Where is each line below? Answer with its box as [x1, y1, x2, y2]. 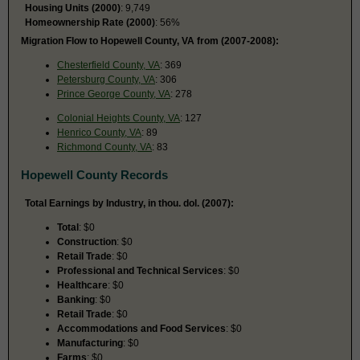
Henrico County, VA [57, 126, 141, 138]
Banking [57, 293, 95, 305]
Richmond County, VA [57, 141, 152, 153]
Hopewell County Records [21, 167, 168, 182]
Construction [57, 235, 117, 247]
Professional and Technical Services [57, 264, 223, 276]
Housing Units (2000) [25, 2, 121, 14]
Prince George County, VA [57, 88, 170, 100]
